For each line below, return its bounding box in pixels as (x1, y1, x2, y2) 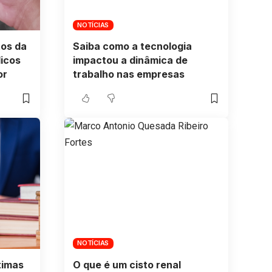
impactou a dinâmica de (72, 54, 188, 67)
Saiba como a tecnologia (72, 40, 192, 53)
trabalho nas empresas (72, 68, 185, 81)
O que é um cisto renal (72, 258, 181, 271)
